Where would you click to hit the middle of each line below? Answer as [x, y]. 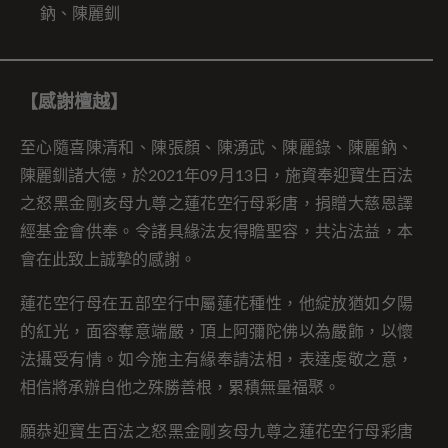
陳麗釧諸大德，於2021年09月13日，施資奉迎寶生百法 [216, 175]
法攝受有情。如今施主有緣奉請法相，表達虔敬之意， [216, 359]
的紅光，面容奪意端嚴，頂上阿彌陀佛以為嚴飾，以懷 [216, 331]
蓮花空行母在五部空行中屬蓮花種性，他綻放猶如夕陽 [216, 303]
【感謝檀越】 [74, 102]
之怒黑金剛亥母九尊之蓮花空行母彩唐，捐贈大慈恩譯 [216, 203]
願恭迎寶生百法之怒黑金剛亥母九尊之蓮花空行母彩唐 [216, 431]
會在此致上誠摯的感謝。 [108, 259]
